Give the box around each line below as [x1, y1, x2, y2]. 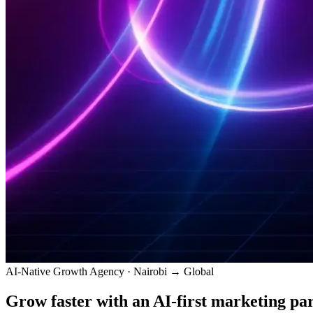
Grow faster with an [6, 291, 150, 310]
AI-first [153, 291, 207, 310]
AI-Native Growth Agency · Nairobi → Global [6, 265, 214, 277]
